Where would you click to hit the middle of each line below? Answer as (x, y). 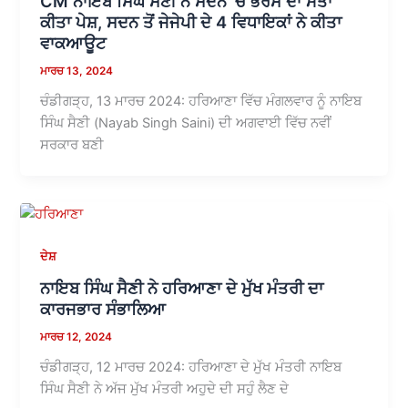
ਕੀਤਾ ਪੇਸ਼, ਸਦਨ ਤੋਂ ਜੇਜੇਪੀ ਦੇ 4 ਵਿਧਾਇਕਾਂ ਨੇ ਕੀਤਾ (191, 22)
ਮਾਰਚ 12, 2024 (76, 337)
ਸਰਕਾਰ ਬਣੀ (72, 145)
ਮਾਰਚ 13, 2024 (77, 71)
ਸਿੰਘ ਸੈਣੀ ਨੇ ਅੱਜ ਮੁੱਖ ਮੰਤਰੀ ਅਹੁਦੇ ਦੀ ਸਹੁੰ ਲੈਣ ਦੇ (165, 388)
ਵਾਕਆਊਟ (74, 43)
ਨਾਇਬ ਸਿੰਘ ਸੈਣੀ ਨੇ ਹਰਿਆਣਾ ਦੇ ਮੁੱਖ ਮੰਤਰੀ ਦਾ (182, 287)
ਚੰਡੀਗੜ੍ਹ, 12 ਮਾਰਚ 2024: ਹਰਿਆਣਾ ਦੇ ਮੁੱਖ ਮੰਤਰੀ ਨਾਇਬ (191, 367)
